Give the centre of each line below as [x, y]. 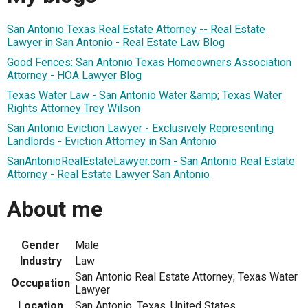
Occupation [41, 283]
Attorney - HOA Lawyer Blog [74, 76]
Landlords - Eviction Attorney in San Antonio [112, 142]
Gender [41, 245]
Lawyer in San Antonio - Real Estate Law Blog [116, 43]
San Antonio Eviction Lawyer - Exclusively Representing [140, 129]
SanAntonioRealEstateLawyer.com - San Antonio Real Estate [151, 162]
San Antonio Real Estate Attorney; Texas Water [186, 277]
